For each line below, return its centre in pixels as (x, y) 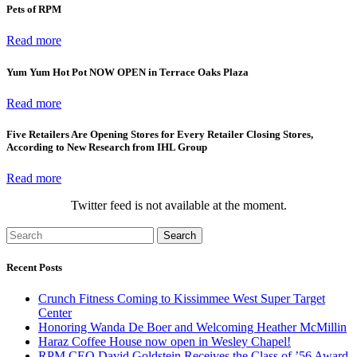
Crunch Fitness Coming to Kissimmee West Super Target (182, 299)
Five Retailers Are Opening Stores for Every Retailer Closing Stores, (160, 134)
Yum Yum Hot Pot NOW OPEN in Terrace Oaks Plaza (127, 72)
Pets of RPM (34, 10)
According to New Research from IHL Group (107, 147)
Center (55, 313)
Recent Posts (34, 268)
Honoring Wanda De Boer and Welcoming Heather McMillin (192, 328)
